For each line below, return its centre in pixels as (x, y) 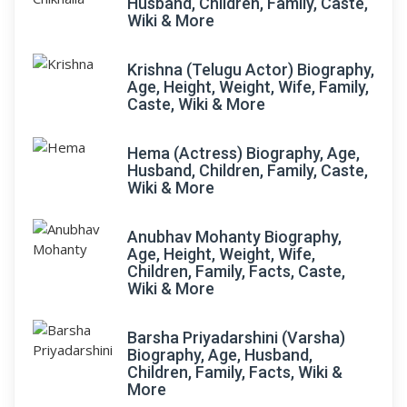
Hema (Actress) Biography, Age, (243, 153)
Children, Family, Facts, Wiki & (235, 372)
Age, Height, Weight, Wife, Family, (248, 87)
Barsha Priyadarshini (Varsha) (236, 338)
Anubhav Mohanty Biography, (234, 237)
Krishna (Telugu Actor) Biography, (251, 69)
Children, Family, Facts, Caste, (236, 271)
